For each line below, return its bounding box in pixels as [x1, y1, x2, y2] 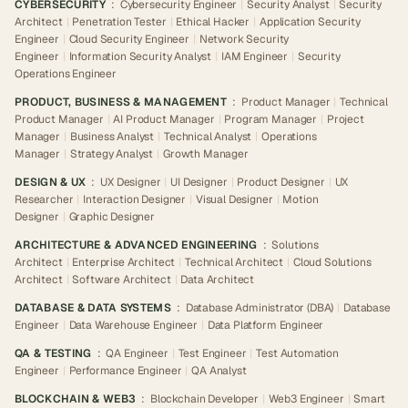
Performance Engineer [68, 363, 182, 378]
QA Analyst [191, 363, 247, 378]
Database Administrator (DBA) [185, 301, 334, 315]
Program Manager [224, 112, 318, 127]
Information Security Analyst [68, 49, 212, 64]
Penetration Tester [72, 15, 167, 29]
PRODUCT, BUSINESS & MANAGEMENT [15, 95, 227, 109]
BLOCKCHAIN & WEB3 [15, 392, 137, 406]
